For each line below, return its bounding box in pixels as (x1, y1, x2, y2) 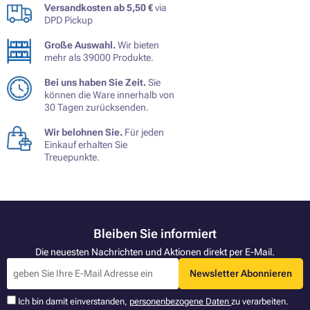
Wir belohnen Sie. (44, 127, 122, 138)
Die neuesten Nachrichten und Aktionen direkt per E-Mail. (35, 246, 275, 257)
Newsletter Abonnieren (189, 268, 292, 280)
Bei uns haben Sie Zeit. (44, 77, 146, 89)
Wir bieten (116, 39, 159, 51)
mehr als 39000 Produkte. (44, 52, 154, 64)
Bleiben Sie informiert (93, 226, 217, 241)
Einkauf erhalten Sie (44, 139, 127, 151)
